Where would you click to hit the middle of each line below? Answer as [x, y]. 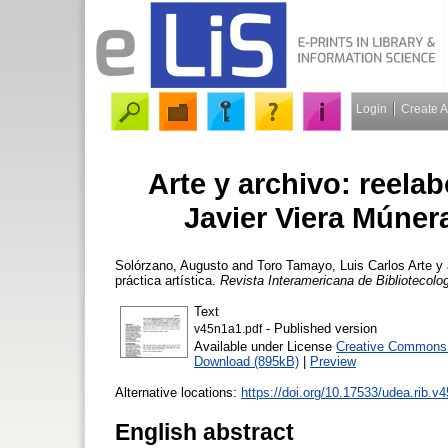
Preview [333, 361]
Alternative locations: [178, 392]
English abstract [204, 431]
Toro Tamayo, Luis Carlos [331, 265]
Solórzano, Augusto [171, 265]
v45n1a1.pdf [228, 328]
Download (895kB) [246, 361]
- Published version [319, 328]
